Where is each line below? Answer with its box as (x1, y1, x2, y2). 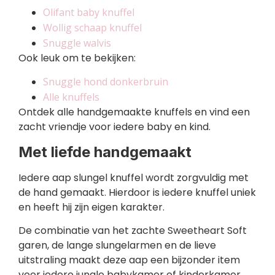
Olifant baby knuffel (43, 6, 134, 19)
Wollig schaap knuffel (43, 21, 142, 34)
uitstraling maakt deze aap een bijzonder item (18, 253, 240, 268)
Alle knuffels (43, 90, 99, 104)
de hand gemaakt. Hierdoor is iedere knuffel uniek (18, 185, 256, 199)
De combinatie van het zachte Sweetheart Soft (18, 223, 247, 238)
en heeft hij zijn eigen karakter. (18, 199, 165, 214)
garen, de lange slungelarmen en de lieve (18, 238, 216, 253)
